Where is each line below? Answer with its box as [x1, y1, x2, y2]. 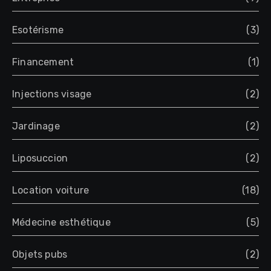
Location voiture [12, 184, 90, 197]
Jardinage [12, 120, 60, 132]
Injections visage [12, 88, 92, 100]
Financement [12, 56, 74, 68]
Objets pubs [12, 249, 68, 261]
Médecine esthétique [12, 217, 111, 229]
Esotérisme [12, 24, 64, 36]
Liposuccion [12, 152, 68, 165]
